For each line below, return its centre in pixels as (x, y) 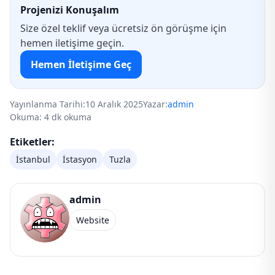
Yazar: (155, 104)
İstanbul (33, 159)
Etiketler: (32, 142)
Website (93, 220)
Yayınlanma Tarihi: (48, 104)
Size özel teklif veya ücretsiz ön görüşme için (123, 28)
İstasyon (80, 159)
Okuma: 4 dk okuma (51, 117)
